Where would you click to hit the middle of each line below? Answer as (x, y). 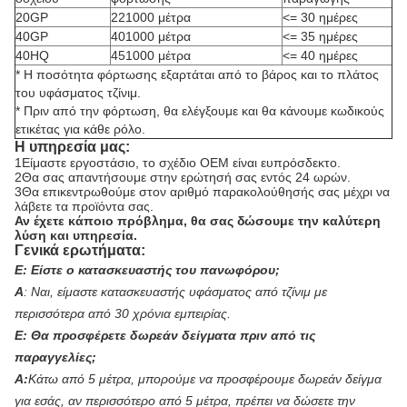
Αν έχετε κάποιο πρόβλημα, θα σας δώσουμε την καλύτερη (198, 221)
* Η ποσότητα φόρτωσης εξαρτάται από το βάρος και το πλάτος (197, 75)
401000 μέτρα (151, 37)
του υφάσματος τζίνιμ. (78, 93)
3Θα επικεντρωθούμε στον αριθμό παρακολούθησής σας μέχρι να (202, 192)
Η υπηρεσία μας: (72, 147)
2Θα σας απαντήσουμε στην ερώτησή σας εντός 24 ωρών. (183, 178)
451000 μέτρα (151, 56)
